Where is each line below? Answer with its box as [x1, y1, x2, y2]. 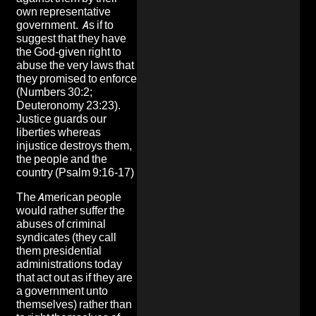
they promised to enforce [16, 71, 137, 85]
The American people [16, 190, 121, 204]
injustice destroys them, [16, 138, 132, 152]
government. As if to [16, 18, 114, 32]
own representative [16, 4, 111, 18]
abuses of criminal [16, 217, 106, 231]
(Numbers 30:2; [16, 85, 92, 99]
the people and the [16, 152, 107, 166]
